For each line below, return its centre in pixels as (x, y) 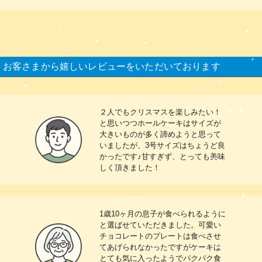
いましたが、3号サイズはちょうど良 (162, 145)
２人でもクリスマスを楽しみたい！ (160, 112)
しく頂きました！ (130, 167)
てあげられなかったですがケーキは (160, 247)
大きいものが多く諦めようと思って (160, 134)
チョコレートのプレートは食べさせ (160, 236)
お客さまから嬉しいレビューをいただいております (112, 66)
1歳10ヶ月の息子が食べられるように (163, 213)
